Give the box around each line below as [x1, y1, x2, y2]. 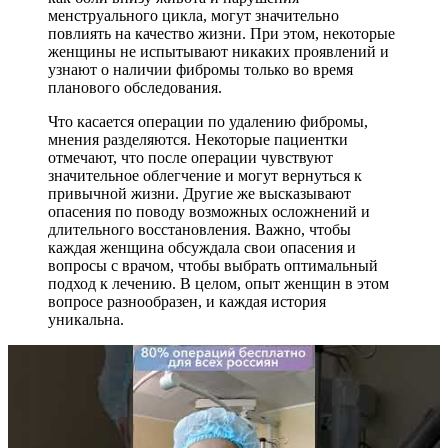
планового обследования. [48, 79, 222, 97]
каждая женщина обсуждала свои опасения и [48, 239, 356, 257]
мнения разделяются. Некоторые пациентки [48, 131, 348, 149]
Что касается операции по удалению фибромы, [48, 113, 368, 131]
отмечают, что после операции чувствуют [48, 149, 333, 167]
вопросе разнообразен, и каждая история [48, 293, 326, 311]
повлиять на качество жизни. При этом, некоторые [48, 25, 395, 43]
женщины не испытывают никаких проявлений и [48, 43, 389, 61]
